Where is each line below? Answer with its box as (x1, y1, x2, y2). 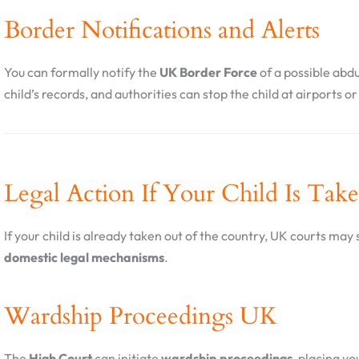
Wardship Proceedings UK (4, 300, 277, 333)
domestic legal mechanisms (4, 249, 164, 266)
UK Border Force (159, 64, 257, 81)
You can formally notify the (4, 64, 159, 81)
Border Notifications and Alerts (4, 14, 320, 47)
